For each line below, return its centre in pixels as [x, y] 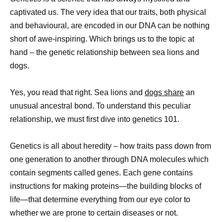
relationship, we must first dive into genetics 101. [95, 119]
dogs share [164, 92]
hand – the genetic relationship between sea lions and [105, 52]
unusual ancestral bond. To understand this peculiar [100, 106]
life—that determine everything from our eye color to [100, 199]
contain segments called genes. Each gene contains [101, 172]
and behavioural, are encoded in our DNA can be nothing [110, 25]
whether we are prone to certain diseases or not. [94, 213]
